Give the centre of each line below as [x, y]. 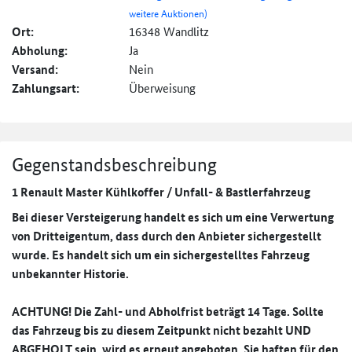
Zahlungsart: [46, 88]
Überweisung [163, 88]
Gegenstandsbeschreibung [114, 165]
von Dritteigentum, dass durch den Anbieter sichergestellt [167, 236]
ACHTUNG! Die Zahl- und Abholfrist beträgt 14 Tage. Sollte [168, 312]
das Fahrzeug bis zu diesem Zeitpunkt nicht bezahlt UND [161, 330]
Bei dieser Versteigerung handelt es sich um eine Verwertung [173, 217]
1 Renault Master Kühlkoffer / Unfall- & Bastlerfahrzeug [161, 192]
